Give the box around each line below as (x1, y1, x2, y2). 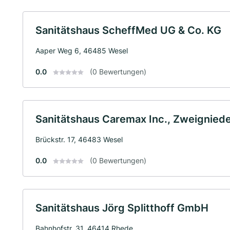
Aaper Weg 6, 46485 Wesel (35, 46, 128, 55)
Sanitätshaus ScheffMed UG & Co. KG (35, 24, 221, 36)
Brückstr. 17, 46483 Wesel (35, 135, 123, 144)
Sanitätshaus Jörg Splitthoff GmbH (35, 201, 208, 214)
